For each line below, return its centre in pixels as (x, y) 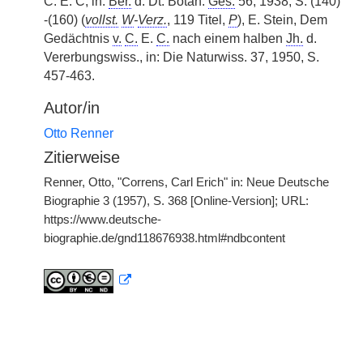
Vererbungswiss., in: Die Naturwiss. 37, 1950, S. (181, 57)
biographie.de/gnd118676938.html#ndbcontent (164, 238)
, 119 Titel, (198, 20)
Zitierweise (82, 157)
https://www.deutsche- (102, 220)
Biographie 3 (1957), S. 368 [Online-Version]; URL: (176, 201)
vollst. (102, 20)
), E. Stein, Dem (282, 20)
